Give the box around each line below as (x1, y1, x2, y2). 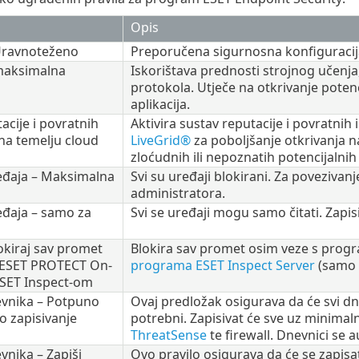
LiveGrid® (130, 131, 191, 149)
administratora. (130, 184, 225, 202)
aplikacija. (130, 95, 190, 113)
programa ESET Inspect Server (130, 256, 315, 274)
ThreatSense (130, 325, 207, 344)
